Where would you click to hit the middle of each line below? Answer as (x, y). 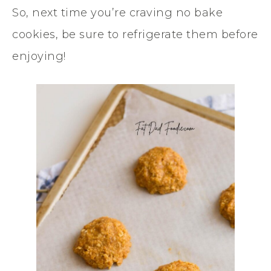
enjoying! (39, 56)
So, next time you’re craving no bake (117, 12)
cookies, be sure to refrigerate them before (135, 34)
